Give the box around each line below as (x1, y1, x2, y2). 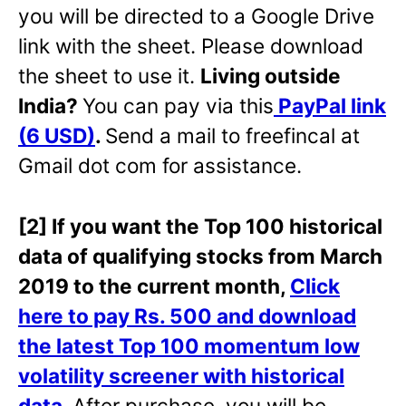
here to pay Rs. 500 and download (18, 303, 356, 328)
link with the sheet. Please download (18, 33, 363, 58)
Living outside (200, 63, 341, 88)
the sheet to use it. (18, 63, 200, 88)
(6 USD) (18, 122, 95, 148)
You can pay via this (82, 92, 274, 118)
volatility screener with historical (18, 362, 344, 388)
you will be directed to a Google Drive (18, 3, 374, 28)
